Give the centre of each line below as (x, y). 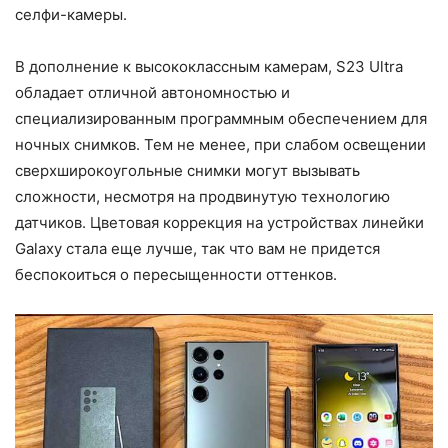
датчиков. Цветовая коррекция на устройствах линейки (219, 222)
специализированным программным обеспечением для (221, 118)
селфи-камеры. (71, 14)
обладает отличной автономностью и (152, 92)
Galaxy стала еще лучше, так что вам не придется (197, 248)
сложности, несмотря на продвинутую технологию (202, 196)
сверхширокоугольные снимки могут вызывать (187, 170)
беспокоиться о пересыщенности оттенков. (176, 274)
